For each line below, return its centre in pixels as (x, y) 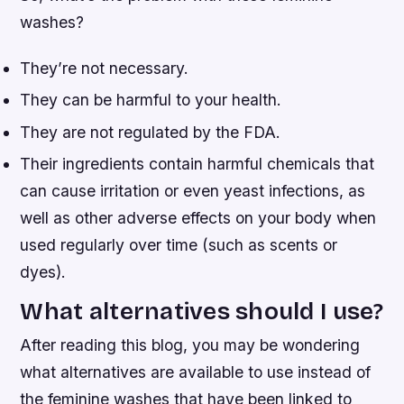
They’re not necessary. (105, 69)
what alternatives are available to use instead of (196, 372)
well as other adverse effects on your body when (198, 218)
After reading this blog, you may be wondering (190, 345)
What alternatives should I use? (202, 312)
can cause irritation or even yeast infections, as (193, 191)
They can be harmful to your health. (151, 100)
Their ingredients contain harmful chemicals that (197, 164)
